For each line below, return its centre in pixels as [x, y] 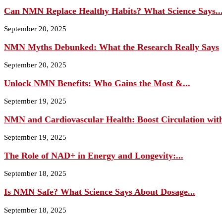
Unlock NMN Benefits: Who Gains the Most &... [97, 83]
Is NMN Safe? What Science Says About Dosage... [100, 192]
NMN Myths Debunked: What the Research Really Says [111, 47]
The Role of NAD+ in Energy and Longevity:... [94, 155]
